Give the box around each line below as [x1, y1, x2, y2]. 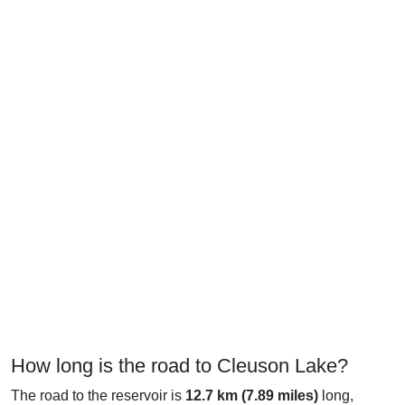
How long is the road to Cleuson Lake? [11, 354, 348, 377]
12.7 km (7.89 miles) [185, 388, 318, 403]
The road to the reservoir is [11, 388, 185, 403]
